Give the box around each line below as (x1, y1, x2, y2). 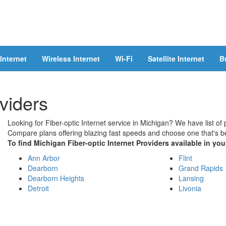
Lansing (178, 173, 204, 183)
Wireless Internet (42, 53, 100, 64)
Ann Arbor (28, 153, 60, 163)
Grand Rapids (178, 163, 223, 173)
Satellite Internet (148, 53, 204, 64)
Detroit (28, 183, 49, 193)
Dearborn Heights (28, 173, 84, 183)
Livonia (178, 183, 201, 193)
